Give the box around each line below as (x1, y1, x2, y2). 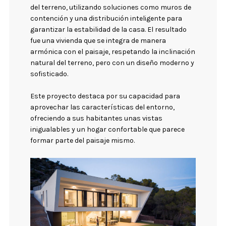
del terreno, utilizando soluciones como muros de (30, 3, 192, 12)
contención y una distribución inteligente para (30, 14, 183, 23)
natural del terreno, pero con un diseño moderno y (30, 58, 195, 67)
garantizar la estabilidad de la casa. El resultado (30, 25, 187, 34)
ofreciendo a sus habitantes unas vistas (30, 114, 163, 123)
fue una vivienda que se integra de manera (30, 36, 166, 45)
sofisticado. (30, 69, 69, 78)
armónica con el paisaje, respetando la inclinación (30, 47, 196, 56)
